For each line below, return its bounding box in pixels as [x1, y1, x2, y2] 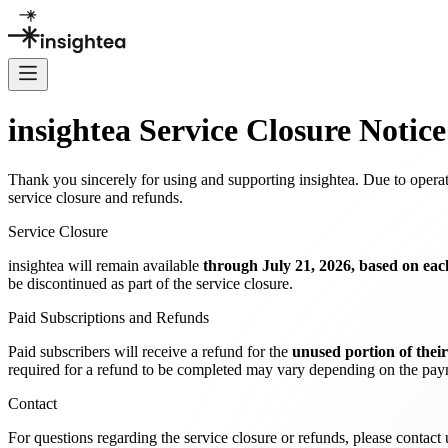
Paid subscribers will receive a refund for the [8, 342, 292, 360]
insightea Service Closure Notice [8, 112, 446, 149]
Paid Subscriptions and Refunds [8, 308, 209, 326]
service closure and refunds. [8, 188, 183, 206]
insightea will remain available [8, 256, 203, 274]
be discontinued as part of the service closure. [8, 274, 293, 292]
